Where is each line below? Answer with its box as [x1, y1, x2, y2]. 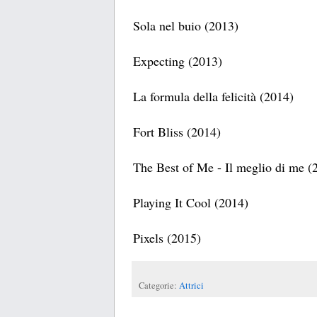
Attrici [179, 279, 204, 292]
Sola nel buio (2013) [133, 17, 238, 35]
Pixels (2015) [133, 229, 201, 247]
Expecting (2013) [133, 52, 222, 70]
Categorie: [139, 279, 179, 292]
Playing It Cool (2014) [133, 194, 248, 212]
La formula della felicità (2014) [133, 88, 294, 105]
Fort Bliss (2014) [133, 123, 221, 141]
